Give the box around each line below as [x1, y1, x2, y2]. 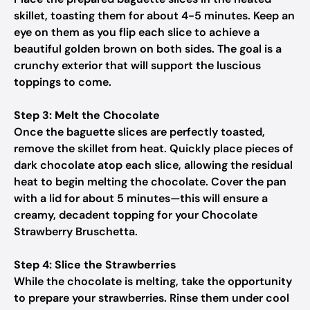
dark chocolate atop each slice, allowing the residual [14, 158, 293, 172]
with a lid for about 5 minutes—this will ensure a [14, 191, 268, 206]
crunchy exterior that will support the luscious [14, 58, 261, 73]
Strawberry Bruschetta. [14, 224, 138, 239]
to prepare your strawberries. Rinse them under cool [14, 291, 289, 305]
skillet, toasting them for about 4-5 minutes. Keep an [14, 8, 295, 23]
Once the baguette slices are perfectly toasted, [14, 125, 265, 139]
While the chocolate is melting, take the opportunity [14, 274, 292, 289]
